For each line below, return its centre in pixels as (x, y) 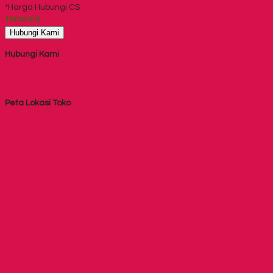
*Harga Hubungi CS (42, 7)
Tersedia (23, 19)
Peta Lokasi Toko (38, 103)
